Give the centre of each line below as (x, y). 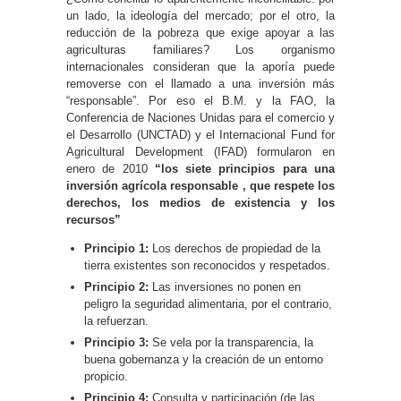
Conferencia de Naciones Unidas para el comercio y (200, 117)
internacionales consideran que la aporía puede (200, 66)
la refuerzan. (116, 320)
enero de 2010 (111, 168)
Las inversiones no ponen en (226, 286)
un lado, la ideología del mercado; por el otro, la (200, 15)
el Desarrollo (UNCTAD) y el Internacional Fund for (200, 134)
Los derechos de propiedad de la (236, 248)
